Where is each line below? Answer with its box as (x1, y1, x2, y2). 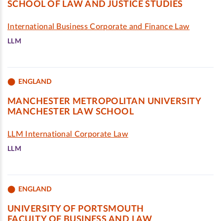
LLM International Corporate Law (7, 130, 128, 138)
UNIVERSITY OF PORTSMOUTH (7, 205, 144, 214)
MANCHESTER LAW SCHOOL (7, 108, 134, 116)
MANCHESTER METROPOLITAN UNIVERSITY (7, 97, 201, 106)
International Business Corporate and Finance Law (7, 23, 190, 31)
